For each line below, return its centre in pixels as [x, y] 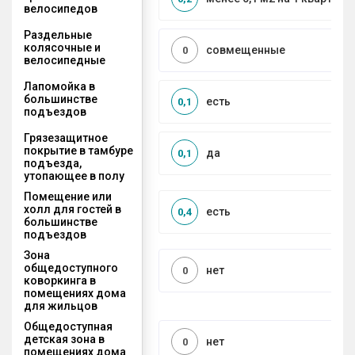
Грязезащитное [66, 137]
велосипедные [65, 60]
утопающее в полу [74, 176]
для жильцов [61, 305]
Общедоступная [68, 326]
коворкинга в [60, 280]
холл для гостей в [73, 209]
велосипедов [61, 8]
